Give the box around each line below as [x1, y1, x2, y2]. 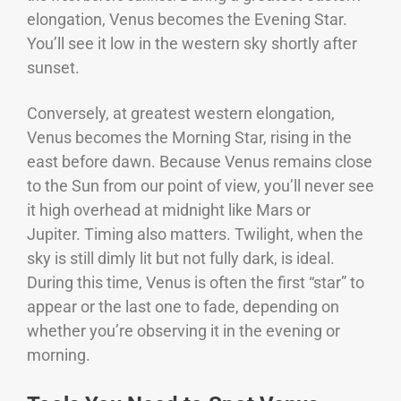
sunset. [27, 57, 83, 77]
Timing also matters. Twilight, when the [84, 224, 363, 243]
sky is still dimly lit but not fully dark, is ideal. [27, 248, 335, 268]
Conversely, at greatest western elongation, [27, 103, 335, 123]
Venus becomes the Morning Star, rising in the [27, 127, 352, 147]
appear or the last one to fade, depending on [27, 296, 339, 316]
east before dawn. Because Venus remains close [27, 151, 372, 171]
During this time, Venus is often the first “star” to [27, 272, 364, 292]
